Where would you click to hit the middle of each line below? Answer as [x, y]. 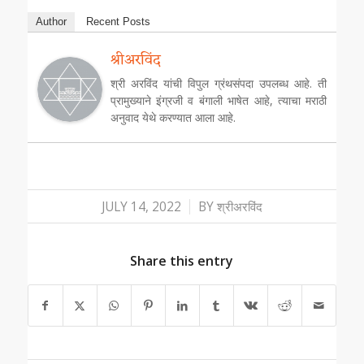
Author [51, 22]
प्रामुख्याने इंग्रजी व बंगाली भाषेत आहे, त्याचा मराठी [219, 101]
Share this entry [182, 261]
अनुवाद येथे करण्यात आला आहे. [173, 118]
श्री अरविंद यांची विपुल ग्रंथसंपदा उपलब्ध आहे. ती [219, 84]
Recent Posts [118, 22]
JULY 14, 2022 [141, 207]
